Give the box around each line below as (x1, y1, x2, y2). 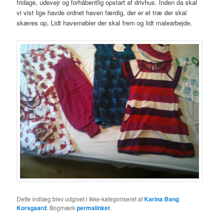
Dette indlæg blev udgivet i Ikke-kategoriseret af (17, 194, 145, 203)
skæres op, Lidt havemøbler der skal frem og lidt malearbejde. (17, 18, 193, 27)
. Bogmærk (46, 203, 77, 212)
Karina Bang (144, 194, 179, 203)
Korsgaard (17, 203, 47, 212)
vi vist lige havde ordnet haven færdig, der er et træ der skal (17, 7, 187, 17)
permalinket (77, 203, 110, 212)
